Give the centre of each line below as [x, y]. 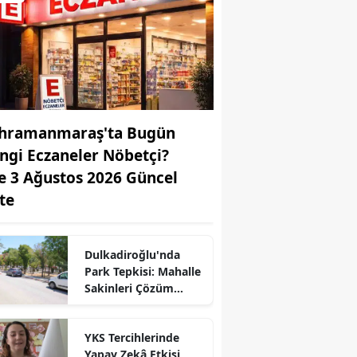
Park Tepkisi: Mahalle [142, 271]
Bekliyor [107, 304]
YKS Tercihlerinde [131, 337]
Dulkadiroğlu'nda [132, 254]
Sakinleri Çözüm [129, 288]
